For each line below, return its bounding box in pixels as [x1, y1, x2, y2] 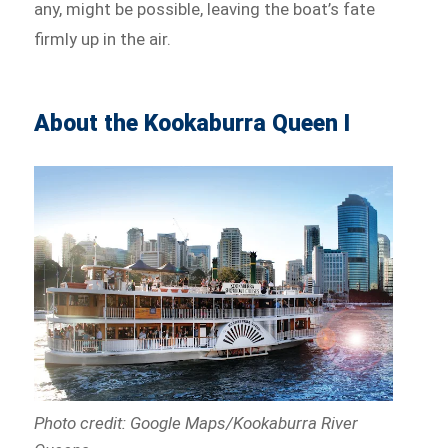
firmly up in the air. [34, 29, 172, 50]
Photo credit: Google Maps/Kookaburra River [34, 412, 359, 433]
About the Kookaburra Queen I [34, 110, 351, 138]
